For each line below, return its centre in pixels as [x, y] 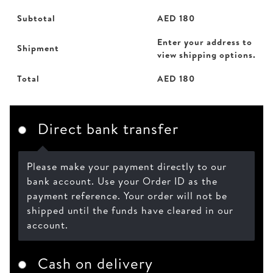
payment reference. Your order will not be [127, 196]
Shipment [38, 48]
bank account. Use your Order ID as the [122, 181]
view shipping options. [207, 55]
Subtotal [36, 18]
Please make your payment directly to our [126, 167]
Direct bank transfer [108, 128]
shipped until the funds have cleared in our [130, 211]
